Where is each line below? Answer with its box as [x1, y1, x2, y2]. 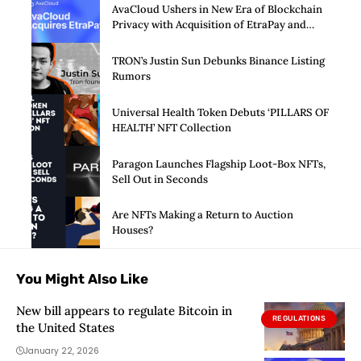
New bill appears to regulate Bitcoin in [16, 303, 232, 319]
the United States [16, 320, 114, 336]
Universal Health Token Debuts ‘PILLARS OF [112, 105, 329, 119]
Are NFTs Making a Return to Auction [112, 208, 293, 222]
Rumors [112, 69, 151, 84]
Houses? [112, 223, 153, 238]
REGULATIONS [272, 314, 326, 323]
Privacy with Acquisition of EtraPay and [112, 18, 306, 32]
